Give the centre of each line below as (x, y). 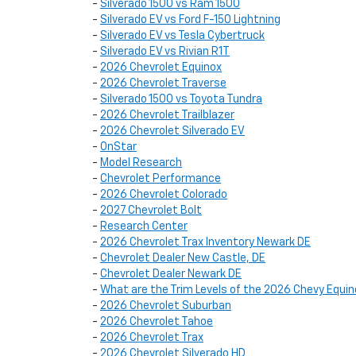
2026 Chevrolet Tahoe (157, 322)
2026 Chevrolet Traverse (163, 83)
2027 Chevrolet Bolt (151, 211)
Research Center (144, 226)
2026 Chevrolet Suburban (166, 306)
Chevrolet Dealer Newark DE (171, 274)
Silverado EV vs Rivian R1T (165, 52)
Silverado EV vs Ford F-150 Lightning (190, 20)
